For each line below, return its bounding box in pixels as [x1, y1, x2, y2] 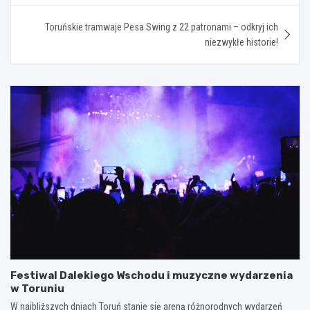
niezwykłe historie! [205, 36, 278, 48]
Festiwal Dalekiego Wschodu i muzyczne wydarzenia [10, 268, 293, 282]
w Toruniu [10, 282, 64, 295]
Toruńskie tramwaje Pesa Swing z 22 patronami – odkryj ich [45, 21, 278, 33]
